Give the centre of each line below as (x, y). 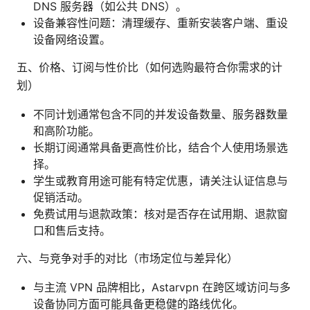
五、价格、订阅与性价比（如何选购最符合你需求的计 (149, 67)
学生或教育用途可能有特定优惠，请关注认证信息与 (161, 180)
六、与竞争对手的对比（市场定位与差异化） (127, 258)
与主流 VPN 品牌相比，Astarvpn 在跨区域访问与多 (162, 287)
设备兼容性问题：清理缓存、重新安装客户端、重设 (161, 22)
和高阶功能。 (66, 130)
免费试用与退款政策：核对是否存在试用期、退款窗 (161, 213)
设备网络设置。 (72, 39)
